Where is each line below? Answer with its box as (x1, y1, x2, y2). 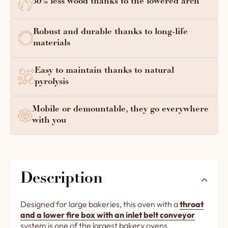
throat (180, 198, 204, 209)
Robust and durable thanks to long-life (33, 27, 188, 37)
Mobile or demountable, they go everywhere (32, 105, 209, 114)
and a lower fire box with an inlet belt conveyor (20, 209, 195, 220)
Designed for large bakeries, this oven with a (20, 198, 180, 209)
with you (32, 116, 66, 125)
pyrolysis (34, 77, 69, 87)
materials (33, 39, 71, 48)
